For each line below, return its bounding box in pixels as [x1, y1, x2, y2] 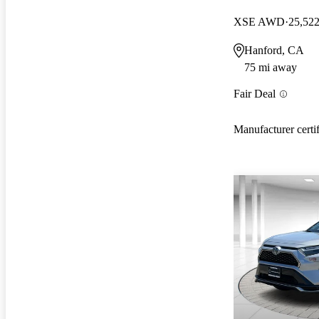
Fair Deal [234, 88, 276, 100]
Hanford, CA [244, 43, 304, 56]
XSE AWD [234, 15, 285, 28]
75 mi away [244, 61, 297, 73]
